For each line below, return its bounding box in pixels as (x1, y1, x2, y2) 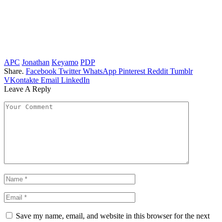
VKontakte (4, 76, 39, 85)
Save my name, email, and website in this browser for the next (16, 212, 210, 221)
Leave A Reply (4, 85, 51, 94)
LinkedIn (61, 76, 90, 85)
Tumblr (170, 67, 193, 76)
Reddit (147, 67, 168, 76)
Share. (4, 67, 24, 76)
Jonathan (22, 58, 50, 67)
